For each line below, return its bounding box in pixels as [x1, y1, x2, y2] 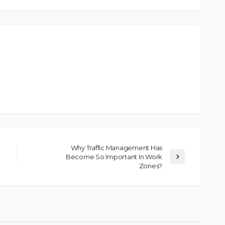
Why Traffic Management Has [70, 143, 162, 152]
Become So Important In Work [66, 152, 162, 161]
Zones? [139, 161, 162, 170]
